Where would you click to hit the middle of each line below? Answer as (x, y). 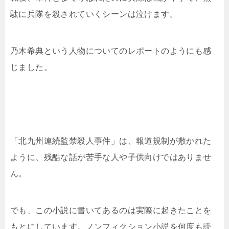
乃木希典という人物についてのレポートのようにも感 (111, 51)
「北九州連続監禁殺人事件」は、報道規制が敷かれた (111, 141)
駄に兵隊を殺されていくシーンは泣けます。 (94, 14)
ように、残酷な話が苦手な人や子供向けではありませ (111, 157)
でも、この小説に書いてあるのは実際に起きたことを (111, 210)
